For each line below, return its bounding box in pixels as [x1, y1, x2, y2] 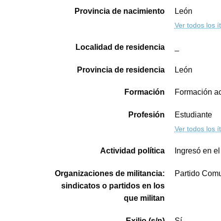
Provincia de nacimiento [74, 6, 165, 15]
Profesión [128, 110, 165, 119]
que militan [123, 193, 165, 202]
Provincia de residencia [76, 65, 165, 74]
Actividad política [100, 147, 165, 155]
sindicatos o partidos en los [61, 181, 165, 190]
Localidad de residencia [75, 42, 165, 51]
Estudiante [174, 110, 212, 119]
